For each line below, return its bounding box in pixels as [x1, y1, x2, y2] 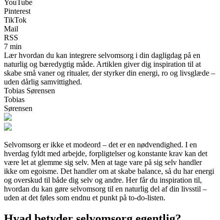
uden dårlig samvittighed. [4, 77, 82, 86]
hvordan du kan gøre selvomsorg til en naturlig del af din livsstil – [4, 184, 207, 193]
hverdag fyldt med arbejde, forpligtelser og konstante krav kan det [4, 149, 207, 158]
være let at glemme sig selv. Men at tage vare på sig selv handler [4, 158, 202, 166]
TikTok [4, 15, 27, 24]
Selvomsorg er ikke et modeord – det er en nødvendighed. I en [4, 140, 197, 149]
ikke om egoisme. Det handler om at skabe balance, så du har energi [4, 166, 214, 175]
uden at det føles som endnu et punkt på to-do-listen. [4, 193, 165, 202]
